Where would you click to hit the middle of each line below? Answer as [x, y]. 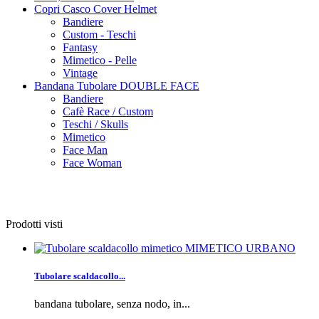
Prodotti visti [34, 224]
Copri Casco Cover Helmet [95, 9]
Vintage [80, 73]
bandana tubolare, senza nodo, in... [112, 304]
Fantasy [80, 47]
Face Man [85, 150]
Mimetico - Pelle [100, 60]
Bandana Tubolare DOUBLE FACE [117, 85]
